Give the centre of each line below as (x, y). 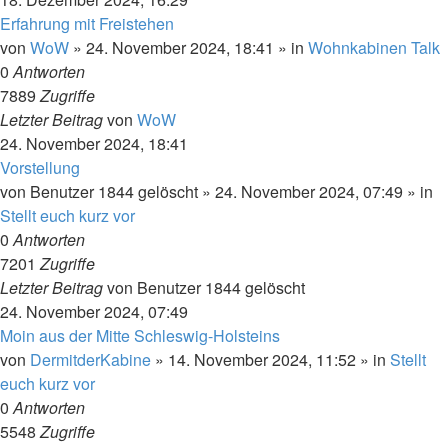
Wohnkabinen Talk (374, 47)
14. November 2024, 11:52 (262, 359)
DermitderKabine (90, 359)
